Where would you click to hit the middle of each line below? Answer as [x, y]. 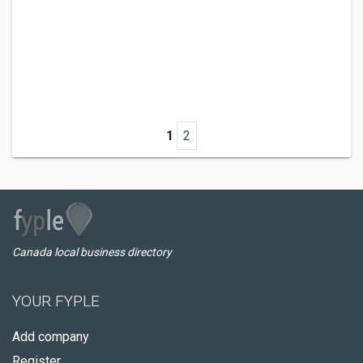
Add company [51, 337]
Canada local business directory [92, 252]
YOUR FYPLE [56, 301]
